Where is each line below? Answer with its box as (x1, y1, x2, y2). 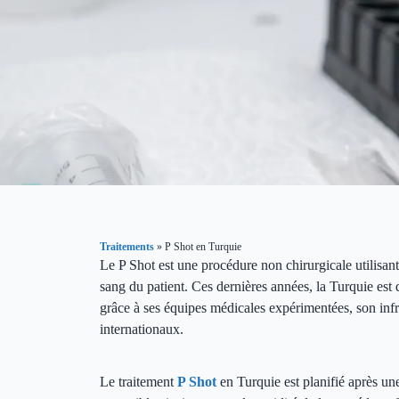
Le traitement (100, 373, 177, 389)
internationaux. (100, 321, 183, 337)
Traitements (100, 240, 154, 253)
